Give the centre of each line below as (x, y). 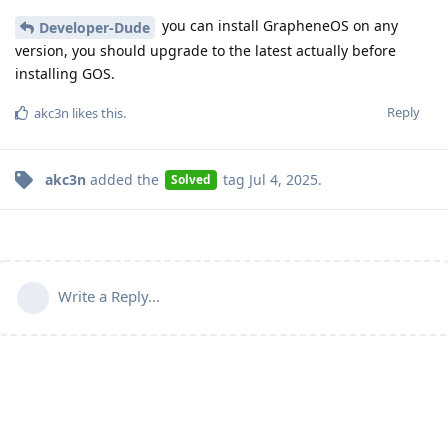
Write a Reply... (109, 295)
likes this (96, 112)
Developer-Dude (94, 27)
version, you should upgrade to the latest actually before (205, 50)
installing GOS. (65, 73)
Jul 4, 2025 (283, 179)
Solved (190, 179)
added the (124, 179)
